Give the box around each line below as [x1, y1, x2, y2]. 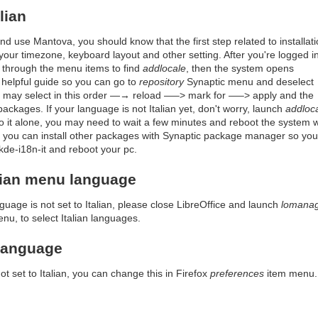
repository [139, 76, 184, 88]
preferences [210, 267, 264, 279]
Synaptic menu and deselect [184, 76, 314, 88]
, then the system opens [186, 62, 294, 75]
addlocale [143, 62, 186, 75]
